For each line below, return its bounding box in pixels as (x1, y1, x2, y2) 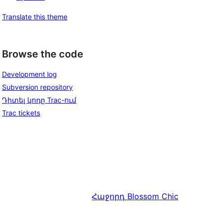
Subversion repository (2, 83, 73, 92)
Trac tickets (2, 109, 40, 117)
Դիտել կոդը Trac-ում (2, 96, 76, 105)
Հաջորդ (92, 191, 125, 202)
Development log (2, 70, 57, 79)
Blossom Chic (127, 191, 178, 202)
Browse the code (2, 48, 83, 60)
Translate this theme (2, 12, 67, 21)
